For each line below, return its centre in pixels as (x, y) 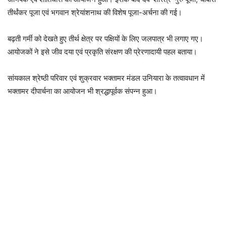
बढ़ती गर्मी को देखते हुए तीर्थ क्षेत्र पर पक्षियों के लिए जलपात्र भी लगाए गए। (105, 39)
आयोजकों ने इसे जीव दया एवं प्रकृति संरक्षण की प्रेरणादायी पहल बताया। (102, 52)
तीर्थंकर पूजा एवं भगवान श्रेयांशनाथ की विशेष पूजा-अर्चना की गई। (95, 12)
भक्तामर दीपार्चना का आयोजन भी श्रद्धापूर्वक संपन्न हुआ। (82, 91)
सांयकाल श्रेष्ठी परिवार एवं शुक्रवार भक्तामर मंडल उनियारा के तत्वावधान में (106, 78)
